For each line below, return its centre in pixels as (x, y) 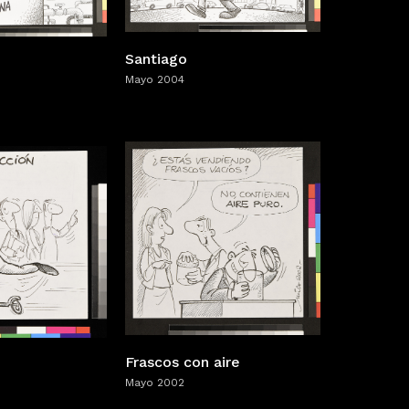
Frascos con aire (183, 362)
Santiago (156, 59)
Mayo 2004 (155, 80)
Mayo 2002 (155, 383)
